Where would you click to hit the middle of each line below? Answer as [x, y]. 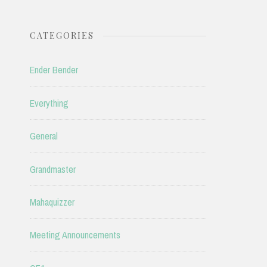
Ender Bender [54, 70]
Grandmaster [52, 169]
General [44, 136]
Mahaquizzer [52, 202]
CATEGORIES [62, 36]
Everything [49, 103]
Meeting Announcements [75, 235]
